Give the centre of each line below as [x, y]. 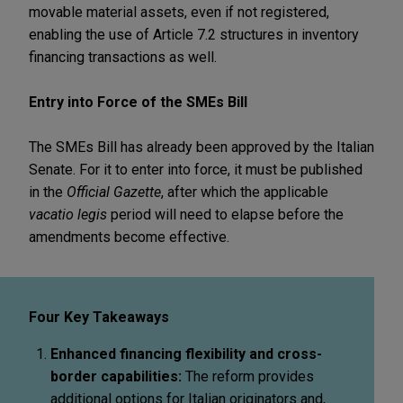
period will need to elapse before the [225, 214]
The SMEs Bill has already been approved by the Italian [201, 147]
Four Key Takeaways [99, 317]
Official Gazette [114, 192]
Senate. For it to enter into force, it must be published [196, 169]
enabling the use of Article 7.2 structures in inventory [194, 34]
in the [48, 192]
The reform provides [250, 376]
